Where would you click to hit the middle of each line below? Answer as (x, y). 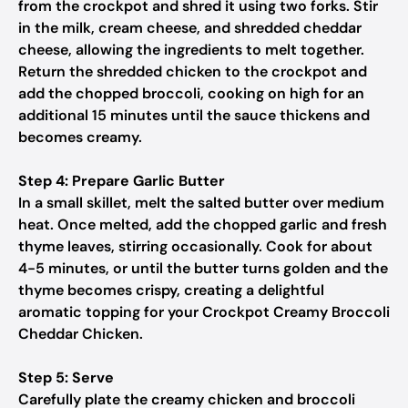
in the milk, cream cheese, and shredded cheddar (190, 28)
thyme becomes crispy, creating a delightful (171, 290)
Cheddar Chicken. (81, 334)
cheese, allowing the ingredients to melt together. (191, 50)
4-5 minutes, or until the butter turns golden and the (203, 268)
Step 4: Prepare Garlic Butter (122, 181)
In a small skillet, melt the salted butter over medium (201, 203)
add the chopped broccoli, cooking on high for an (191, 93)
